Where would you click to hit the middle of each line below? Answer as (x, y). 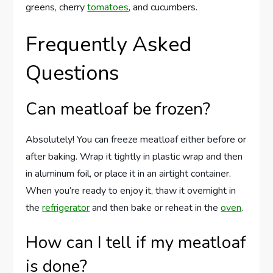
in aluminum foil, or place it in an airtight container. (129, 174)
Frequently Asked (109, 45)
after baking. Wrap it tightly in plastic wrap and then (134, 157)
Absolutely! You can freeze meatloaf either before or (136, 140)
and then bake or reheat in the (155, 208)
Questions (73, 73)
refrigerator (66, 208)
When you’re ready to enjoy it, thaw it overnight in (131, 191)
